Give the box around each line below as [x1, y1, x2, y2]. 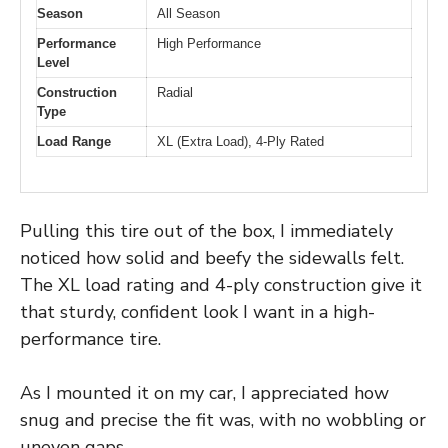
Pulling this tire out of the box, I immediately [20, 218, 393, 243]
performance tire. [20, 326, 161, 351]
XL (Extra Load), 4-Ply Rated [157, 134, 324, 150]
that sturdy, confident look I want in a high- [20, 299, 375, 324]
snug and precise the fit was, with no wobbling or [20, 407, 426, 432]
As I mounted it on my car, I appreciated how [20, 380, 389, 405]
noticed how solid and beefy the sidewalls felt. [20, 245, 404, 270]
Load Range [37, 134, 111, 150]
